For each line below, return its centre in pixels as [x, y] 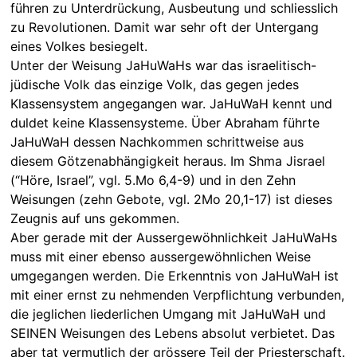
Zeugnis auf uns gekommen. [94, 218]
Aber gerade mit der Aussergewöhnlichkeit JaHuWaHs [173, 237]
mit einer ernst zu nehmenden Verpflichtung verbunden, [177, 294]
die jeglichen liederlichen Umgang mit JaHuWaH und [168, 314]
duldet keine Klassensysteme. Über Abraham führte [165, 122]
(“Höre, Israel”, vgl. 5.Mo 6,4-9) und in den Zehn [153, 180]
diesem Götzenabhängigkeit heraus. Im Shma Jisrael [167, 161]
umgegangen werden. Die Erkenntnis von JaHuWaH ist [174, 275]
